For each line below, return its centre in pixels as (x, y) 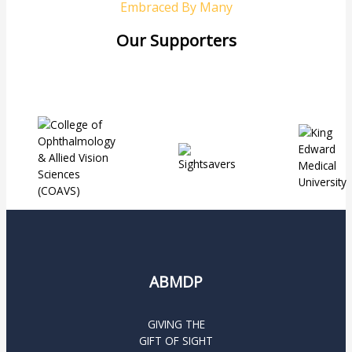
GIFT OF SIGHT (176, 340)
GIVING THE (176, 324)
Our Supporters (176, 40)
